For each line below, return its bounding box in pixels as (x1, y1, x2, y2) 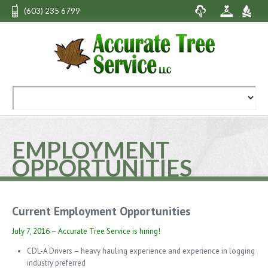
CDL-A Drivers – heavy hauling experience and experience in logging (27, 245, 255, 256)
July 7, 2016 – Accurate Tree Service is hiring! (12, 226, 160, 236)
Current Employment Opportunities (12, 203, 191, 218)
